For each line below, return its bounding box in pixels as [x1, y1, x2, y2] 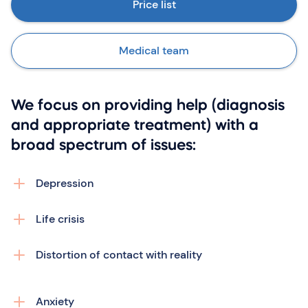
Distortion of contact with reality [36, 247, 202, 262]
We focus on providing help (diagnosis [11, 98, 285, 113]
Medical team [119, 43, 189, 58]
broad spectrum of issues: [11, 138, 196, 153]
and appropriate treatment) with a [11, 118, 258, 133]
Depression [36, 176, 93, 190]
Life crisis [36, 212, 85, 226]
